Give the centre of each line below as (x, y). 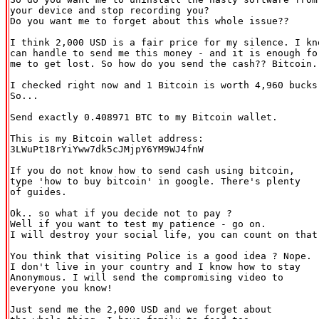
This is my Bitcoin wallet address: (107, 138)
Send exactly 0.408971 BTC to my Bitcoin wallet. (144, 117)
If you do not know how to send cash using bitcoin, (152, 170)
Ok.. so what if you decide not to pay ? (121, 213)
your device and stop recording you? (110, 10)
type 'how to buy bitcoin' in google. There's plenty (155, 181)
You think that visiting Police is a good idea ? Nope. (161, 256)
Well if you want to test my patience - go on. (138, 224)
